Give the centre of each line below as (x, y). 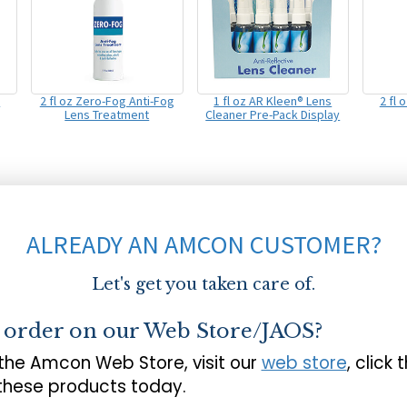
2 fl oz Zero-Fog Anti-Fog (107, 101)
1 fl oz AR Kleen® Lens (273, 101)
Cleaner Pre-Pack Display (273, 115)
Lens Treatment (107, 115)
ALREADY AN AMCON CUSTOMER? (203, 245)
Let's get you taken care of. (203, 285)
